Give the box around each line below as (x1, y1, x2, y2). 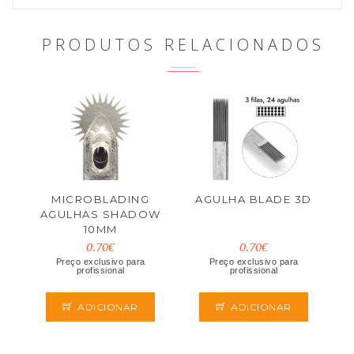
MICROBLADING (51, 193, 149, 205)
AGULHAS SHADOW (40, 208, 161, 220)
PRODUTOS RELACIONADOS (41, 34, 325, 55)
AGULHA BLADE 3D (195, 193, 312, 205)
